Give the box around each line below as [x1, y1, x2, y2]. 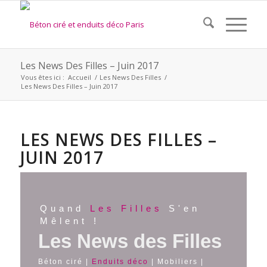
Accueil [67, 73, 91, 82]
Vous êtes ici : [20, 73, 64, 82]
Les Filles [89, 203, 163, 213]
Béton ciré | [38, 257, 92, 266]
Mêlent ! [39, 216, 100, 226]
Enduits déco [91, 257, 148, 266]
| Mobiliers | [148, 257, 204, 266]
